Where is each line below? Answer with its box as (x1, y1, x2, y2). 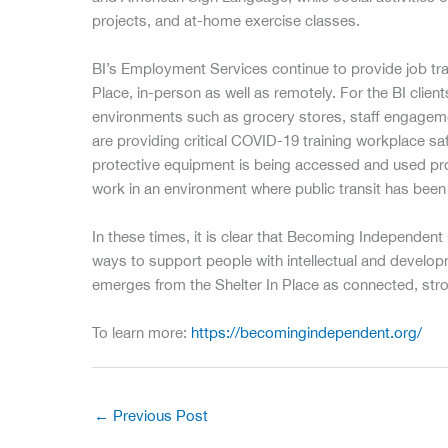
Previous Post (109, 407, 208, 425)
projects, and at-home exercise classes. (92, 11, 360, 29)
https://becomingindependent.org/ (191, 323, 422, 341)
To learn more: (92, 323, 191, 341)
